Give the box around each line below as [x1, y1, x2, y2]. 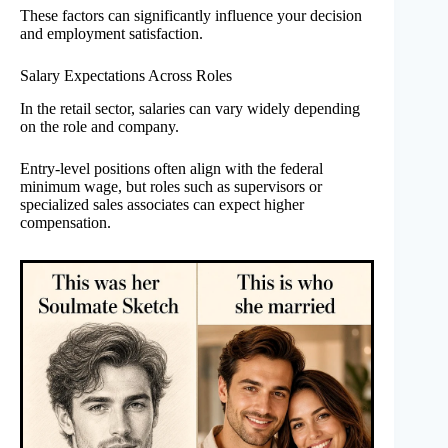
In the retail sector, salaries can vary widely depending [20, 99, 360, 117]
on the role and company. [20, 117, 179, 135]
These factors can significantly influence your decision [20, 6, 362, 24]
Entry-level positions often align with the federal [20, 159, 323, 177]
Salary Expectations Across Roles [20, 66, 232, 84]
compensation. [20, 213, 111, 231]
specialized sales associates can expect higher [20, 195, 304, 213]
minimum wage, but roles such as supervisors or [20, 177, 322, 195]
